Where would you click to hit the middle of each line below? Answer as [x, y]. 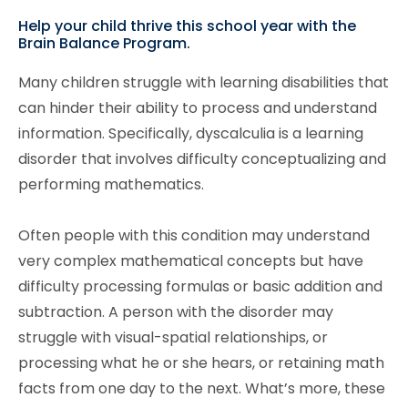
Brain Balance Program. [104, 43]
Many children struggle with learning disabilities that [204, 82]
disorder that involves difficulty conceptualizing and [202, 158]
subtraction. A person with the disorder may [176, 311]
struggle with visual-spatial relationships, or [173, 337]
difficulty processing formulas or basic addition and [200, 286]
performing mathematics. [113, 184]
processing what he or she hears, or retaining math [201, 362]
